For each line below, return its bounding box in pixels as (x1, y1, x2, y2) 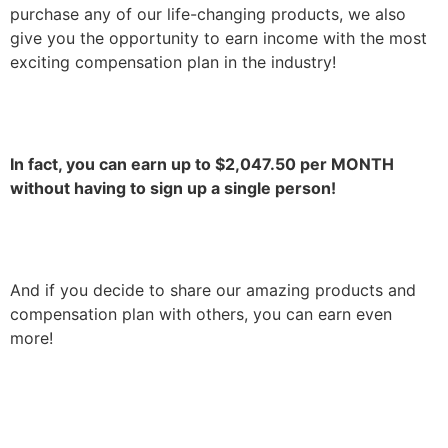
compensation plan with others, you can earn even (10, 304, 392, 324)
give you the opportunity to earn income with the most (10, 28, 427, 48)
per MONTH (296, 154, 394, 174)
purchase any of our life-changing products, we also (10, 4, 406, 24)
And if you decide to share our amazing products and (10, 280, 416, 300)
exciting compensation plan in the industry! (10, 52, 336, 72)
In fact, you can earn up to (10, 154, 215, 174)
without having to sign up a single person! (10, 178, 336, 198)
